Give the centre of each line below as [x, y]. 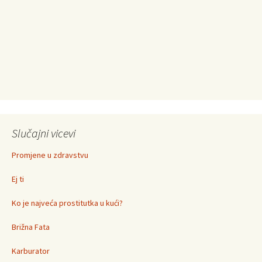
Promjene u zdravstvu [50, 155]
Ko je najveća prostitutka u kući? [67, 203]
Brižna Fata [31, 227]
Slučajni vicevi [44, 133]
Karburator [31, 251]
